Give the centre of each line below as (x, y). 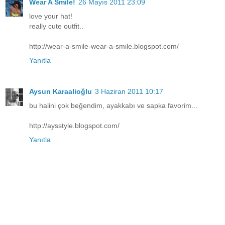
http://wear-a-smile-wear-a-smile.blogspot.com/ (104, 46)
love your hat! (51, 16)
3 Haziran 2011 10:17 (129, 92)
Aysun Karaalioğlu (61, 92)
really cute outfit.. (56, 26)
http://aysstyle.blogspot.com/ (74, 126)
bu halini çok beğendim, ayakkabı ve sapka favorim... (113, 106)
